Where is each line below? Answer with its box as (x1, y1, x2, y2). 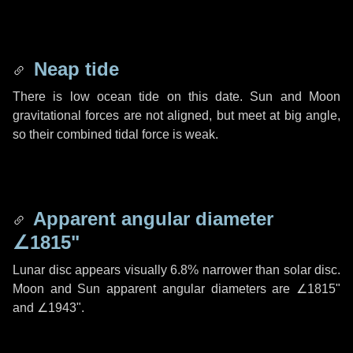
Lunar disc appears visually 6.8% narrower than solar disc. (13, 263, 340, 277)
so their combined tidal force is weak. (13, 128, 218, 141)
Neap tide (28, 58, 119, 80)
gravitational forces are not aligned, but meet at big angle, (13, 109, 340, 122)
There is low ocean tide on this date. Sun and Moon (13, 90, 340, 103)
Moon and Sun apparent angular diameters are (13, 282, 296, 295)
